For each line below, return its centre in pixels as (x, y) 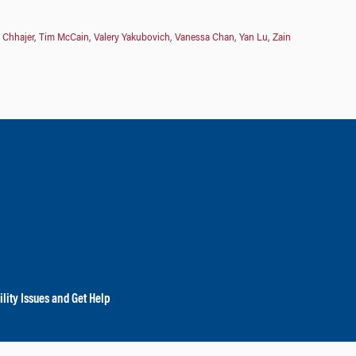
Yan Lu (253, 38)
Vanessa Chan (204, 38)
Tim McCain (64, 38)
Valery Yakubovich (132, 38)
